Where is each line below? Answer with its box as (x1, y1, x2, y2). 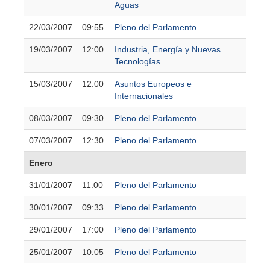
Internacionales (115, 90, 173, 101)
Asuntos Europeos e (115, 78, 192, 89)
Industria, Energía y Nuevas (115, 44, 221, 54)
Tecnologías (115, 56, 160, 66)
